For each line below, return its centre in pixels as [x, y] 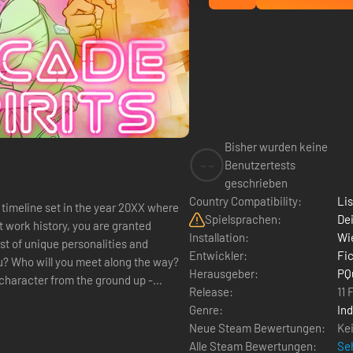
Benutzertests [260, 165]
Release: [211, 292]
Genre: [206, 310]
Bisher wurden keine [276, 147]
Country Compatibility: [245, 201]
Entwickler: [218, 255]
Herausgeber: [224, 273]
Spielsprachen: [243, 219]
